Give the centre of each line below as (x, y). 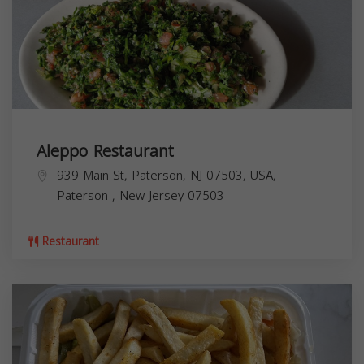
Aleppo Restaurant (105, 151)
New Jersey (154, 195)
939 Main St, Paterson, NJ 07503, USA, (167, 175)
